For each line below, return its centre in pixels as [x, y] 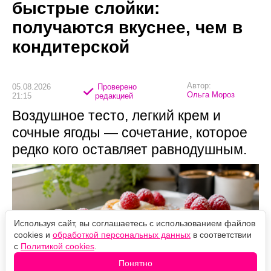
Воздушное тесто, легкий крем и [116, 116]
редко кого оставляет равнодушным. [129, 150]
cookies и [33, 235]
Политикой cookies [57, 246]
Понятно [135, 263]
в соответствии [221, 235]
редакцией [114, 96]
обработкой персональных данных [122, 235]
